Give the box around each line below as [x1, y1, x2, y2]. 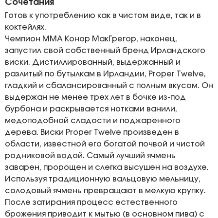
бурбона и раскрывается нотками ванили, [5, 105, 177, 113]
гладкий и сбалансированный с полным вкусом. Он [5, 82, 213, 90]
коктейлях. [5, 23, 46, 31]
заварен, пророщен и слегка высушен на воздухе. [5, 163, 209, 171]
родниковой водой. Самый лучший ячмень [5, 152, 176, 160]
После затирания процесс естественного [5, 199, 178, 206]
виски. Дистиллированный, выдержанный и [5, 58, 181, 66]
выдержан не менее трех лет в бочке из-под [5, 93, 186, 101]
